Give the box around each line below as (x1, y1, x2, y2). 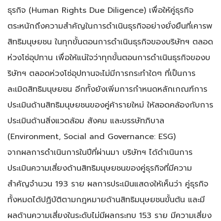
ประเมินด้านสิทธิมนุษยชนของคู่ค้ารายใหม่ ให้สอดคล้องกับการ (7, 98, 213, 111)
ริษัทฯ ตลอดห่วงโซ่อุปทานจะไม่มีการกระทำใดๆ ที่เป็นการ (7, 67, 195, 79)
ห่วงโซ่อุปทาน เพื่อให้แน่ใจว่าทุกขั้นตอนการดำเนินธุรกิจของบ (7, 51, 210, 64)
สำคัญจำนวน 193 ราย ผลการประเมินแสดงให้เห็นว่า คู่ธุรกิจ (7, 177, 208, 190)
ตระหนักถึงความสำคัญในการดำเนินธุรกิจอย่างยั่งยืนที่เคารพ (7, 19, 213, 32)
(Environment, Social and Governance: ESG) (7, 130, 182, 143)
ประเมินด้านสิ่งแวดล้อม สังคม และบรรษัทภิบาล (7, 114, 164, 127)
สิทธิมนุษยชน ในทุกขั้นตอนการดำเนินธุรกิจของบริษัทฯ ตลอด (7, 35, 213, 48)
